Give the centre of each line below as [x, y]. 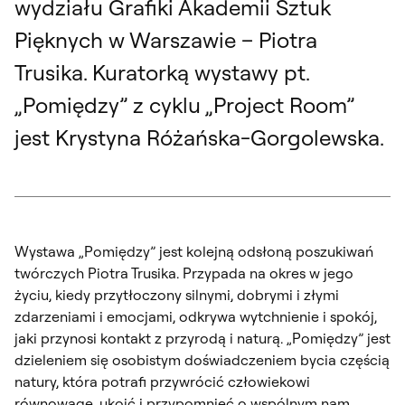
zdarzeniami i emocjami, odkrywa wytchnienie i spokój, [196, 316]
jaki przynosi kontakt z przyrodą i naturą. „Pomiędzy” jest [202, 338]
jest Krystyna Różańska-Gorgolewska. [199, 137]
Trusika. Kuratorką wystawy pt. [162, 72]
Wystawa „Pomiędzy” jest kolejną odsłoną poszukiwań [194, 251]
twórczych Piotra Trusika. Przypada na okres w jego [184, 273]
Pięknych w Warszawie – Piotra [166, 39]
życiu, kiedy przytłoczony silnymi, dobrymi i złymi [177, 294]
